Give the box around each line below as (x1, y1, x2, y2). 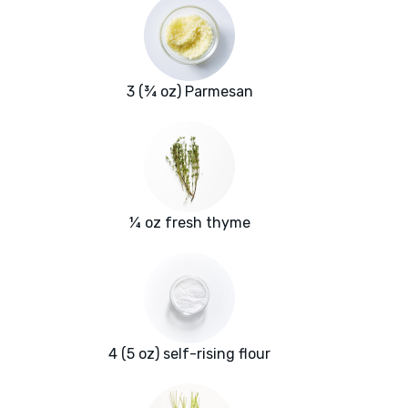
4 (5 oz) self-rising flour (108, 345, 270, 363)
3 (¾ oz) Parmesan (126, 83, 253, 101)
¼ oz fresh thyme (128, 214, 250, 232)
